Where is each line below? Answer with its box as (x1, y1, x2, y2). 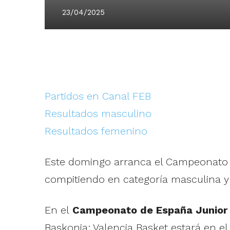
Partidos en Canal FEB (44, 90, 151, 103)
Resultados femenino (44, 125, 147, 138)
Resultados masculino (44, 107, 151, 120)
